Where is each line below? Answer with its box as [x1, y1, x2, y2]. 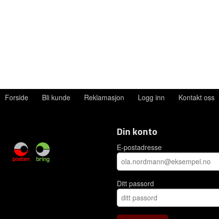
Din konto [117, 123, 157, 139]
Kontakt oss [178, 92, 215, 102]
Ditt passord [117, 178, 154, 188]
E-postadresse [117, 142, 162, 152]
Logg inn [137, 92, 165, 102]
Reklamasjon [84, 92, 124, 102]
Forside [4, 92, 28, 102]
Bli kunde [42, 92, 70, 102]
